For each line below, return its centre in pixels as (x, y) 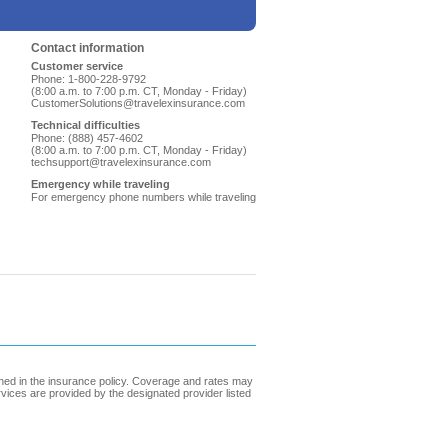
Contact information (87, 48)
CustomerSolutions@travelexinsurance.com (138, 103)
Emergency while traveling (100, 184)
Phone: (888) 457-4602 (87, 138)
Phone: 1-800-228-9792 (88, 79)
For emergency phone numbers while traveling (143, 197)
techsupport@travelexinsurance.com (121, 162)
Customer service (77, 66)
